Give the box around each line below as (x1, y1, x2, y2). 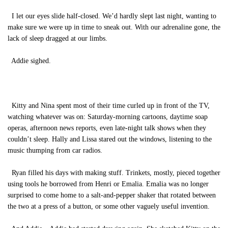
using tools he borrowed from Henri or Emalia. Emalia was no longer (8, 180, 209, 188)
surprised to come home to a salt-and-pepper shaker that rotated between (8, 191, 216, 199)
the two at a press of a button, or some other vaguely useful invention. (8, 203, 210, 210)
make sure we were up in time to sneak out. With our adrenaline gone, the (8, 23, 220, 31)
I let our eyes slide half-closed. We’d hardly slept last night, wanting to (12, 12, 216, 20)
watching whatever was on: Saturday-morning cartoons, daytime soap (8, 113, 208, 121)
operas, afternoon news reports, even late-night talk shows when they (8, 124, 206, 132)
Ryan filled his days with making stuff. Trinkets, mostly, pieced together (8, 169, 220, 177)
